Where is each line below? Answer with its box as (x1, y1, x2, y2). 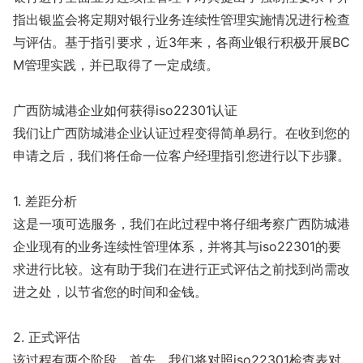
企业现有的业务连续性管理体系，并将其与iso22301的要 (13, 237, 341, 254)
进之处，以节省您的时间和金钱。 (13, 283, 207, 300)
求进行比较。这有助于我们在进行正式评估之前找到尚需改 (13, 260, 350, 277)
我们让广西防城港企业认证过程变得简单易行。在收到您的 (13, 124, 350, 141)
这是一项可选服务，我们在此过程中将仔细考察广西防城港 (13, 215, 350, 232)
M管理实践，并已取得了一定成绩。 (13, 56, 219, 73)
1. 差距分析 (13, 192, 77, 209)
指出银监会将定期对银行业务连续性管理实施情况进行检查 (13, 11, 350, 28)
